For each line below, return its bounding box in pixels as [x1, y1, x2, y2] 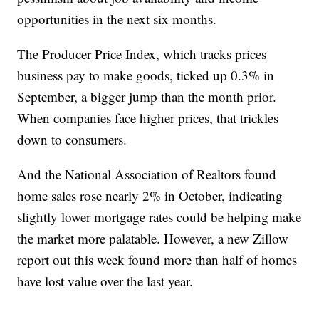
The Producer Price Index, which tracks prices [17, 44, 267, 63]
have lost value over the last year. [17, 271, 194, 290]
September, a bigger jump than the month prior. [17, 87, 277, 105]
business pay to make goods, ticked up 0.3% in [17, 66, 275, 84]
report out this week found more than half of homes [17, 250, 298, 268]
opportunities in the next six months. [17, 9, 217, 28]
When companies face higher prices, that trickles [17, 108, 279, 127]
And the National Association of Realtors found [17, 164, 277, 183]
